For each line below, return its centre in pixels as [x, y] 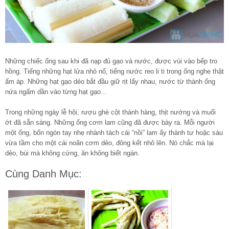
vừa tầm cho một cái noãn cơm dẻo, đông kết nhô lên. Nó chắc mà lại [109, 143]
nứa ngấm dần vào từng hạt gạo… [56, 91]
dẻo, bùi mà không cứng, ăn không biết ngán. [72, 153]
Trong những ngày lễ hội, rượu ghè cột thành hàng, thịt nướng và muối [110, 112]
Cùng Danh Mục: [43, 174]
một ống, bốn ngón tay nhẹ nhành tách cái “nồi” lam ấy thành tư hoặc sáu [114, 132]
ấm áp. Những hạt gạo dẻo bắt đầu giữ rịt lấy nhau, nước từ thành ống [110, 81]
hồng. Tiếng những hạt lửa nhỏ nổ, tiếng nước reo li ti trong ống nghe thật [114, 71]
